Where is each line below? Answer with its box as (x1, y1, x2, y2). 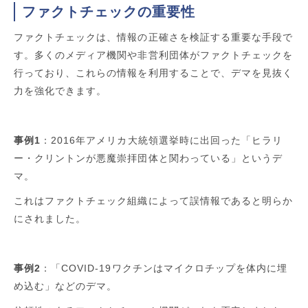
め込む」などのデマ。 (14, 280, 118, 292)
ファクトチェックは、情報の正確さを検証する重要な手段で (14, 32, 294, 43)
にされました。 (14, 213, 87, 225)
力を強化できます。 (14, 85, 107, 97)
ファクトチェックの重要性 (22, 4, 195, 20)
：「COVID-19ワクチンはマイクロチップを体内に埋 (41, 263, 288, 274)
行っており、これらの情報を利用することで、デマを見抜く (14, 67, 294, 79)
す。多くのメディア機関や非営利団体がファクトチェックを (14, 49, 294, 61)
